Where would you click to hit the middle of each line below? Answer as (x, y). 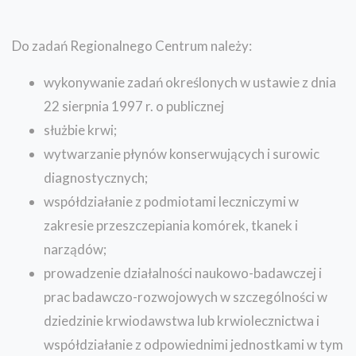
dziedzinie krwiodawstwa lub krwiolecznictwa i (182, 320)
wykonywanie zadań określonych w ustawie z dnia (190, 82)
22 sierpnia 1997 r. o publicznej (134, 106)
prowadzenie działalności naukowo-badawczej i (183, 273)
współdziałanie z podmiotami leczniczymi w (171, 201)
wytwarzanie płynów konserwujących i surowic (182, 153)
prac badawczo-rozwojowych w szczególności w (186, 296)
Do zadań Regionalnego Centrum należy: (132, 45)
